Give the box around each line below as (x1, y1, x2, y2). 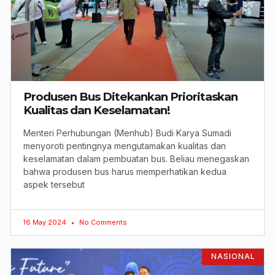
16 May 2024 (23, 218, 68, 227)
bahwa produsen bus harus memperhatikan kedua (23, 166, 227, 177)
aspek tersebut (23, 179, 85, 190)
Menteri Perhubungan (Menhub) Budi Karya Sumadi (23, 128, 231, 139)
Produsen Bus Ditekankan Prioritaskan (23, 90, 238, 104)
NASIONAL (211, 252, 255, 261)
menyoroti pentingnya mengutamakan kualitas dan (23, 141, 226, 152)
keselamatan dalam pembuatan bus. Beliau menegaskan (23, 153, 249, 165)
